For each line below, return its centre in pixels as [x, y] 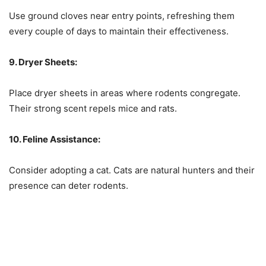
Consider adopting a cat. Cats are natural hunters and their [132, 170]
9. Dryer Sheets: [43, 62]
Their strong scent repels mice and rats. [93, 109]
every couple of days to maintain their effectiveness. [119, 31]
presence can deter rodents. [69, 186]
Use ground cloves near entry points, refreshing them [122, 16]
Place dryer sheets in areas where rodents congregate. [125, 93]
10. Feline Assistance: [55, 140]
